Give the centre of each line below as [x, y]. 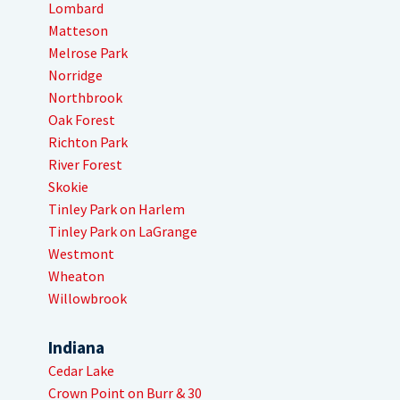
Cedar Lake [81, 371]
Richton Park [88, 142]
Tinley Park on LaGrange [123, 232]
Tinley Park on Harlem [117, 209]
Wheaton [76, 276]
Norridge [75, 75]
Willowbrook [87, 299]
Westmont [81, 254]
